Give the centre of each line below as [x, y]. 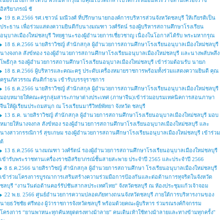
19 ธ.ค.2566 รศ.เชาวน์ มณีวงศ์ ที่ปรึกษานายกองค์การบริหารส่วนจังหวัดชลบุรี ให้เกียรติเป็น [110, 18]
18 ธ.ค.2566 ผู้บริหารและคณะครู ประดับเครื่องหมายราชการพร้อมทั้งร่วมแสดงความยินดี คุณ [111, 71]
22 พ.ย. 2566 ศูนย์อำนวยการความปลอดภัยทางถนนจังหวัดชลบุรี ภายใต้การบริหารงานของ [109, 194]
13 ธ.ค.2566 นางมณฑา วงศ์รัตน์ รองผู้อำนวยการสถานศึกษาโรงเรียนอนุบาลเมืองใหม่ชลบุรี [111, 150]
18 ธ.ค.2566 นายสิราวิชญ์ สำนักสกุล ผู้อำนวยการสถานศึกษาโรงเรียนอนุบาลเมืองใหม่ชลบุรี [111, 44]
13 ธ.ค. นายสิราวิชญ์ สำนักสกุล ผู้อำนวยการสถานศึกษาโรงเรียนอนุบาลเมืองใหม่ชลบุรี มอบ [111, 115]
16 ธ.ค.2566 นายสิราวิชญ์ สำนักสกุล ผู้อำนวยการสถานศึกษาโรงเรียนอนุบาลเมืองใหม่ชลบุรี [111, 88]
